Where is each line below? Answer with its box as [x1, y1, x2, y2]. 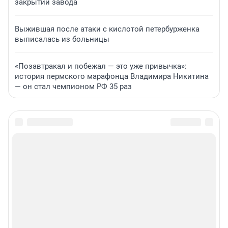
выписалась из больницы [15, 34, 109, 44]
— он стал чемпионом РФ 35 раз [15, 81, 132, 91]
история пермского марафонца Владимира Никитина [15, 71, 209, 81]
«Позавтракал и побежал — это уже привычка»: [15, 61, 187, 71]
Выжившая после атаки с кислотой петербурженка [15, 24, 199, 34]
